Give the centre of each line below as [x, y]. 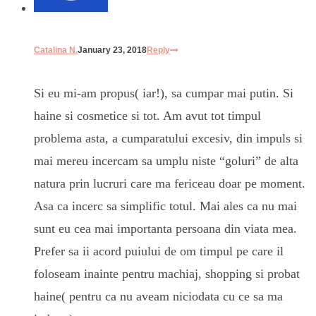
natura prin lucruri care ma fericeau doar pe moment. [170, 183]
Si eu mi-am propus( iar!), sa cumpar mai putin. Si [164, 93]
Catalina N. [56, 50]
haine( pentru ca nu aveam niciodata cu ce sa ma [158, 296]
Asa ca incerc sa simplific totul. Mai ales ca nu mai [165, 206]
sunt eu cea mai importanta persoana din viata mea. [165, 228]
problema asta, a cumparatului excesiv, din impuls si [168, 138]
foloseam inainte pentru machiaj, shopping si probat [167, 273]
